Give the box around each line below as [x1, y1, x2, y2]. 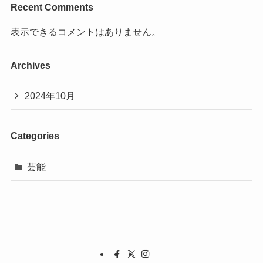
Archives [10, 59, 50, 70]
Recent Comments [10, 2, 93, 13]
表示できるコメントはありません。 [10, 26, 161, 37]
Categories [10, 130, 59, 141]
